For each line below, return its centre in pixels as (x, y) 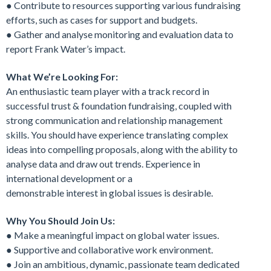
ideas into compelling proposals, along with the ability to (122, 149)
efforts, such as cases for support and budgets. (102, 19)
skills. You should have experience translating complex (117, 134)
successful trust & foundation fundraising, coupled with (119, 105)
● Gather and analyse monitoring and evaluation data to (120, 34)
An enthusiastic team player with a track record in (108, 91)
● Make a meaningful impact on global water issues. (113, 235)
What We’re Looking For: (62, 76)
